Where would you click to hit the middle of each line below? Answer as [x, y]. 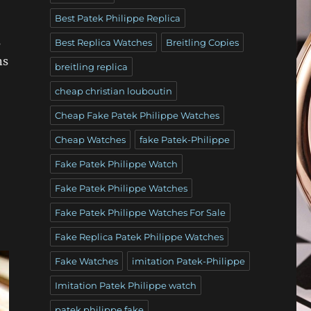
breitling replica [91, 66]
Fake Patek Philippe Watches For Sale [140, 212]
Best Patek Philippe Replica [117, 18]
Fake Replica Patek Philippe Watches [139, 236]
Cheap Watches [90, 139]
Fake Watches [86, 261]
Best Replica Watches [103, 42]
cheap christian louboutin [113, 91]
